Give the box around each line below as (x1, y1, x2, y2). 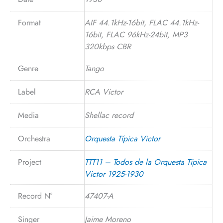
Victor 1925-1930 (85, 168, 143, 180)
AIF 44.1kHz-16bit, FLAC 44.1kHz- (85, 17, 199, 29)
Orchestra (18, 133, 50, 145)
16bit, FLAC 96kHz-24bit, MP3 (85, 29, 188, 41)
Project (18, 156, 41, 168)
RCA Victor (85, 86, 123, 98)
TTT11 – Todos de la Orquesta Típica (85, 156, 207, 168)
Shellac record (85, 110, 133, 121)
